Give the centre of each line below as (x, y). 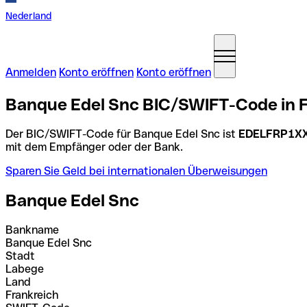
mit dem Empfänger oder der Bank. (94, 147)
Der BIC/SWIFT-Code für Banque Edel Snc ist (122, 134)
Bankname (32, 230)
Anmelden (31, 72)
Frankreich (32, 295)
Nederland (28, 16)
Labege (25, 269)
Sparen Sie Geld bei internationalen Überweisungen (136, 171)
